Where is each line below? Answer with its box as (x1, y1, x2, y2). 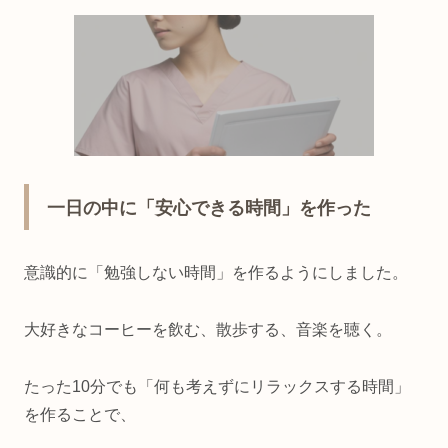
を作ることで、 (24, 405, 136, 423)
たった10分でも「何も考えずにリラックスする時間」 (24, 377, 410, 395)
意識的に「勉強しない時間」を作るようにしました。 (24, 264, 408, 281)
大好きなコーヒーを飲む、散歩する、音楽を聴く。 (24, 320, 392, 338)
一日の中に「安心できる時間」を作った (47, 198, 371, 219)
